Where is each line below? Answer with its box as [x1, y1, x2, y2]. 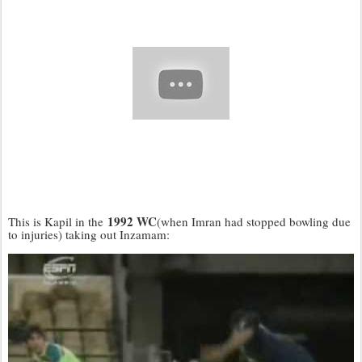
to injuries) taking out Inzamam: [8, 226, 170, 242]
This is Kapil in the [8, 213, 107, 229]
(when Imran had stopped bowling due [157, 213, 351, 229]
